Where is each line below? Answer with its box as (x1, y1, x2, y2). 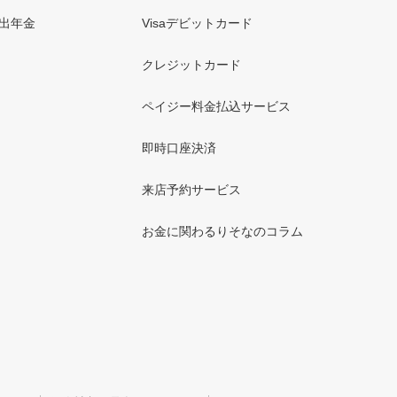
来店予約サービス (142, 183, 241, 197)
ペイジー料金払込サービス (142, 99, 291, 113)
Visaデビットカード (142, 16, 253, 30)
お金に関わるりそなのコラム (142, 224, 303, 238)
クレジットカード (142, 58, 241, 72)
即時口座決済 (142, 141, 216, 155)
